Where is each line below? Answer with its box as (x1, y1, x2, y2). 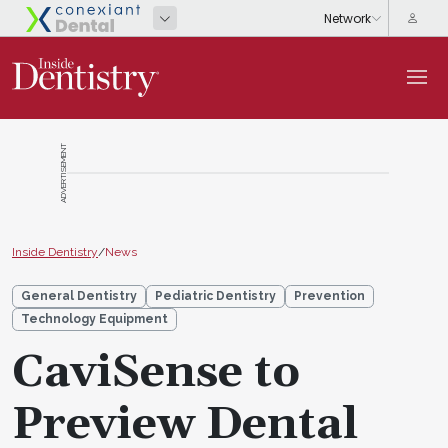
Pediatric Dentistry (155, 288, 276, 303)
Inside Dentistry (12, 244, 98, 259)
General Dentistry (21, 288, 137, 303)
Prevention (294, 288, 365, 303)
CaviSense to (12, 344, 300, 401)
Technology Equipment (21, 311, 168, 326)
